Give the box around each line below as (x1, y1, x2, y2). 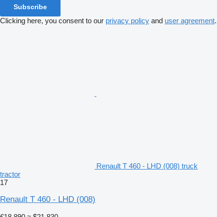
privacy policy (106, 16, 149, 25)
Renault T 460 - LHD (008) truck (96, 161, 198, 170)
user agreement (165, 16, 215, 25)
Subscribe (14, 2, 47, 11)
